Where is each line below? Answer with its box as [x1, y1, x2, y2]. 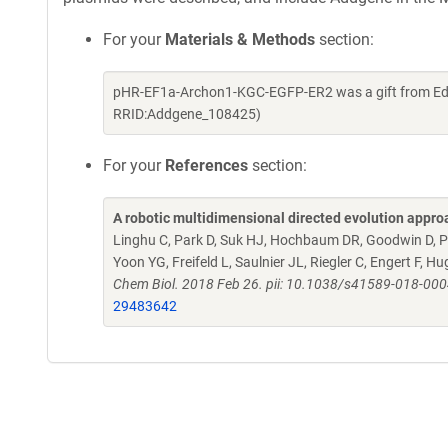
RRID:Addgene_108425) [113, 106, 261, 122]
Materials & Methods [165, 30, 315, 49]
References [165, 156, 248, 175]
